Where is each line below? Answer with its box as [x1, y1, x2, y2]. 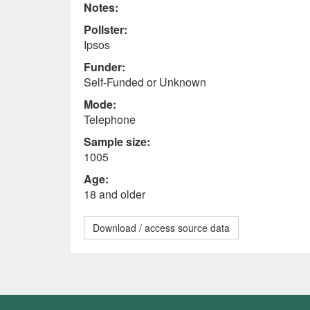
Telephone [84, 111, 136, 127]
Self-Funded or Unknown [84, 74, 206, 90]
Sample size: [84, 134, 150, 149]
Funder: [84, 59, 125, 75]
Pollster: [84, 21, 127, 37]
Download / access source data [93, 221, 230, 235]
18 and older [84, 186, 145, 202]
